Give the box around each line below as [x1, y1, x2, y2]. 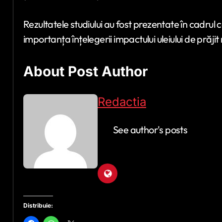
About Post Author [23, 63, 148, 80]
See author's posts [113, 123, 188, 136]
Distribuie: [23, 202, 53, 210]
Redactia [98, 95, 146, 110]
